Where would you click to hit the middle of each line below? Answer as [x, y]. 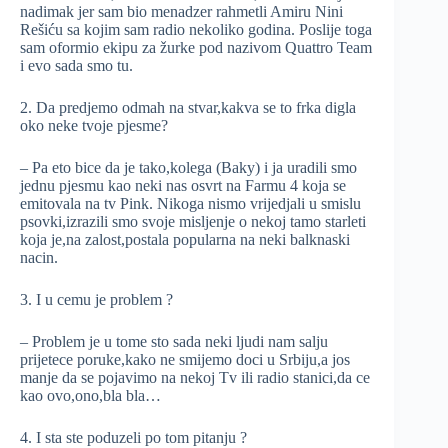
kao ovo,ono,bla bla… [90, 395]
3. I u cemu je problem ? [96, 299]
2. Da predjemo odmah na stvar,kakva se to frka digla [188, 107]
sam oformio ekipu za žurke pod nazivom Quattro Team [196, 47]
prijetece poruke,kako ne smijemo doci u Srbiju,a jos [185, 359]
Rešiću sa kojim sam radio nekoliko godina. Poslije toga [196, 29]
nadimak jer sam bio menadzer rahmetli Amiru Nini [181, 11]
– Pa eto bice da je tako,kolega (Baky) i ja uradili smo [188, 167]
